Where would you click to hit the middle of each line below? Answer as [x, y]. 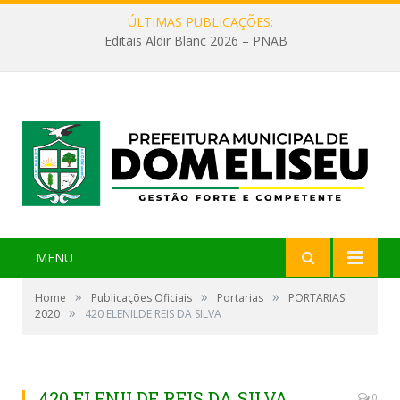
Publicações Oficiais [142, 298]
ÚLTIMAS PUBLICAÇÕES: [200, 22]
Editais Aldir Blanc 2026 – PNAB [196, 41]
